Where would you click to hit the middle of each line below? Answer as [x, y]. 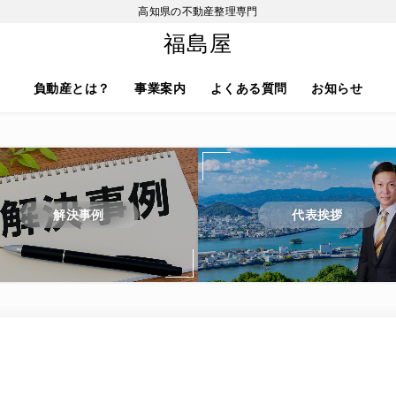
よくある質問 [249, 88]
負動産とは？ [72, 88]
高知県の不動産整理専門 [198, 11]
